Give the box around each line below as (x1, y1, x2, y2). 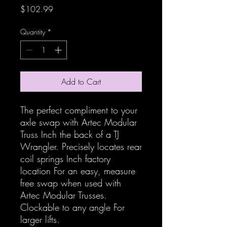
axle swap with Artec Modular (20, 116, 137, 128)
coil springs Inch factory (20, 152, 110, 165)
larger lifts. (20, 213, 60, 225)
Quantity (20, 26, 45, 36)
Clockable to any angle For (20, 201, 125, 213)
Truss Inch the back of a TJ (20, 128, 119, 140)
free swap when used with (20, 176, 121, 189)
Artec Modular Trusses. (20, 188, 107, 201)
